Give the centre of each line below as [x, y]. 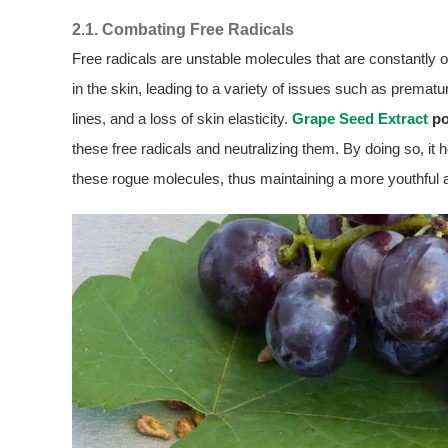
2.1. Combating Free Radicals [183, 29]
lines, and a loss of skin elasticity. [182, 119]
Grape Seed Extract [360, 119]
